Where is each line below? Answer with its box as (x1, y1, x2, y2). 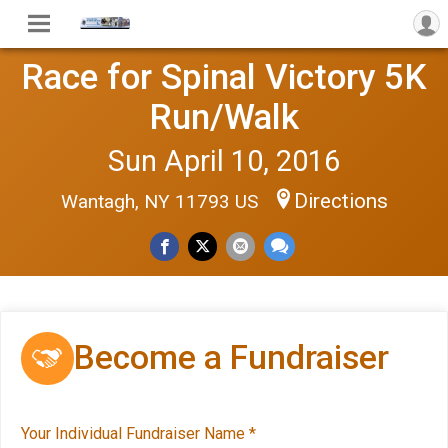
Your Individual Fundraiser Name (21, 423, 249, 443)
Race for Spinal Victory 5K (21, 56, 427, 98)
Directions (293, 189, 388, 213)
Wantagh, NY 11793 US (60, 190, 263, 213)
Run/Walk (149, 96, 299, 138)
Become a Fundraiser (73, 338, 389, 378)
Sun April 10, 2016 (108, 144, 340, 178)
